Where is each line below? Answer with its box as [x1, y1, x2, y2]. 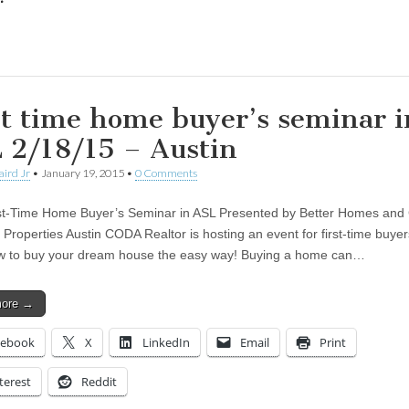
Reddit [81, 372, 117, 390]
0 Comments [135, 165, 197, 180]
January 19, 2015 [41, 165, 124, 180]
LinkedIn [142, 333, 190, 351]
